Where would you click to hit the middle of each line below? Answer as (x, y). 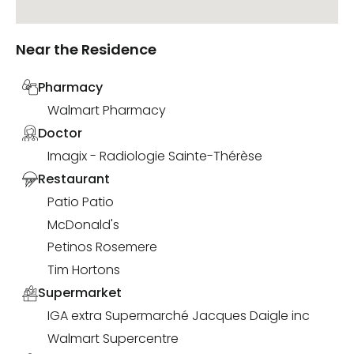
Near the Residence (86, 50)
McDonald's (83, 224)
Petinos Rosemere (102, 247)
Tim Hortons (84, 270)
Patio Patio (81, 202)
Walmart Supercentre (113, 338)
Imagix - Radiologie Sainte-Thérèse (155, 156)
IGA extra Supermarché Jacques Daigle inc (179, 316)
